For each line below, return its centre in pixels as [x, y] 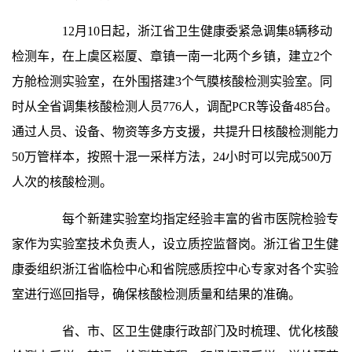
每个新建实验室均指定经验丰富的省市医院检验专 [188, 219]
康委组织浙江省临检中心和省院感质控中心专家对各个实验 [175, 269]
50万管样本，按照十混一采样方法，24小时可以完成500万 [172, 157]
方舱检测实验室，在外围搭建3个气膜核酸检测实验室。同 [172, 81]
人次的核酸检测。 [62, 182]
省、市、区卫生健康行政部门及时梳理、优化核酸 [188, 331]
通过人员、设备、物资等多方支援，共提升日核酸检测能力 [175, 132]
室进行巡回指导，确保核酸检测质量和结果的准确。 [156, 294]
